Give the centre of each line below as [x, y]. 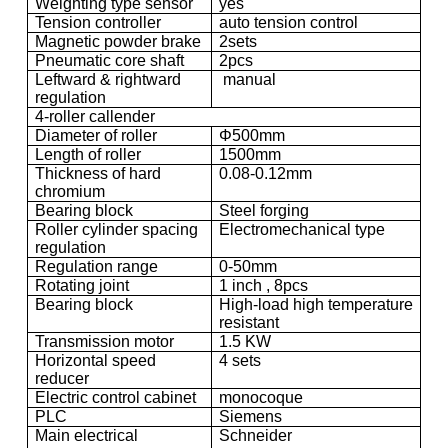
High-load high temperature [315, 304]
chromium [69, 191]
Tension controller [97, 22]
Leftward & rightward [107, 79]
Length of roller [87, 154]
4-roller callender [94, 116]
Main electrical [86, 435]
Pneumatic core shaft [109, 60]
